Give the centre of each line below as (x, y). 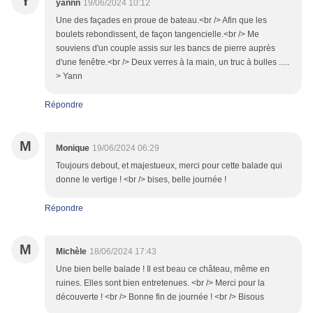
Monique (73, 148)
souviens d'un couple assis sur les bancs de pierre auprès (166, 49)
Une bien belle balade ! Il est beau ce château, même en (163, 269)
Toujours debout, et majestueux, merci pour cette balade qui (169, 166)
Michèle (71, 252)
